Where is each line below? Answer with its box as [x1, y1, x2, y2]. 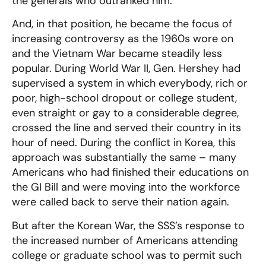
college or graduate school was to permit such [12, 248, 242, 262]
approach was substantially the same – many [12, 150, 236, 165]
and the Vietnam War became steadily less [12, 46, 222, 61]
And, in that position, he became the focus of [12, 17, 232, 31]
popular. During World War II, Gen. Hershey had [12, 61, 240, 76]
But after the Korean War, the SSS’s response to [12, 218, 245, 233]
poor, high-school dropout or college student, [12, 91, 237, 106]
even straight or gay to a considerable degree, [12, 106, 239, 121]
